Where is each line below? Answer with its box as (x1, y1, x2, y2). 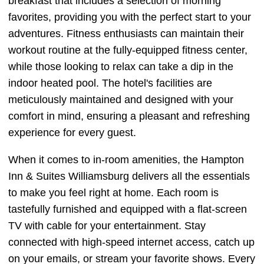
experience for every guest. (8, 127, 136, 138)
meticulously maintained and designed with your (8, 94, 233, 105)
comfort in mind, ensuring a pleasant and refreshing (8, 110, 250, 122)
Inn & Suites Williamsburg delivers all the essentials (8, 170, 250, 182)
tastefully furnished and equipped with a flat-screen (8, 203, 247, 215)
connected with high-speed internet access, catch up (8, 236, 255, 248)
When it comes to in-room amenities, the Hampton (8, 154, 244, 166)
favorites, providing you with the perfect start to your (8, 11, 251, 23)
